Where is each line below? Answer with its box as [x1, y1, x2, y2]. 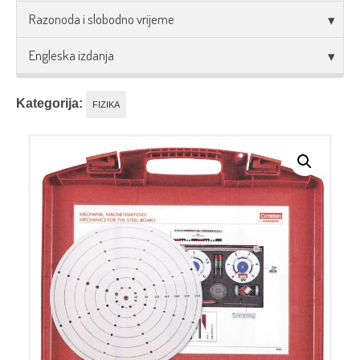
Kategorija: [16, 96, 83, 110]
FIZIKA [92, 100, 120, 109]
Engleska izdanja [29, 47, 114, 63]
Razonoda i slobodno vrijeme [29, 10, 174, 27]
